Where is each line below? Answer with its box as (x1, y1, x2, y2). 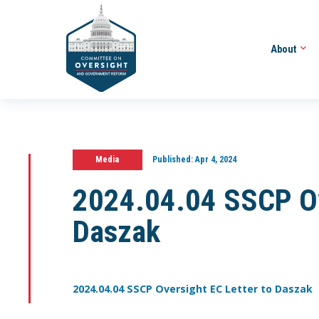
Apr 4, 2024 (192, 154, 236, 165)
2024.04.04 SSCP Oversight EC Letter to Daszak (73, 282, 313, 296)
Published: (152, 154, 193, 165)
